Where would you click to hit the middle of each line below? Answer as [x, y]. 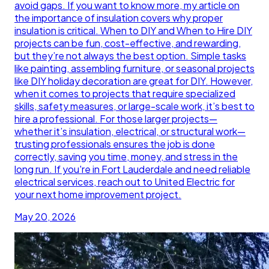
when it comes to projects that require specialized [125, 93]
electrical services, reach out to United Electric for [125, 181]
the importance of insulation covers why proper [119, 17]
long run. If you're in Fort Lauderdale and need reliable [132, 169]
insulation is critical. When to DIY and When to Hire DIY [133, 30]
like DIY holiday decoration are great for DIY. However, [134, 80]
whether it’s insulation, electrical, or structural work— [130, 131]
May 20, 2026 [45, 216]
